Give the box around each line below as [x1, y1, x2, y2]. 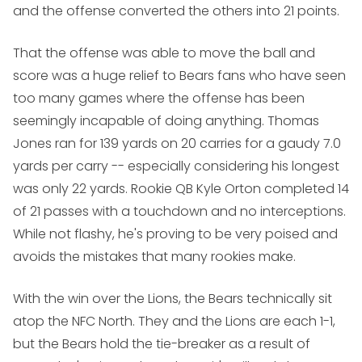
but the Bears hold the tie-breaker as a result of [13, 335, 310, 354]
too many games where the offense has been [13, 89, 305, 108]
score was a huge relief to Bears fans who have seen [13, 66, 346, 86]
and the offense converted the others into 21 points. [13, 2, 339, 21]
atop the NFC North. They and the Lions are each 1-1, [13, 312, 335, 331]
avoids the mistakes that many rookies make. [13, 247, 296, 267]
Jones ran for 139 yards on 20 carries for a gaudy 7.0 [13, 134, 341, 154]
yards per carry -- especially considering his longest [13, 157, 339, 176]
